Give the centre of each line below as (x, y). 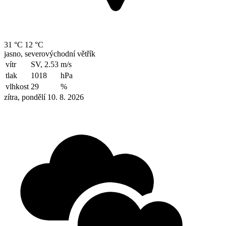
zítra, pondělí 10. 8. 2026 (44, 97)
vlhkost (17, 86)
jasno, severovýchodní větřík (50, 53)
